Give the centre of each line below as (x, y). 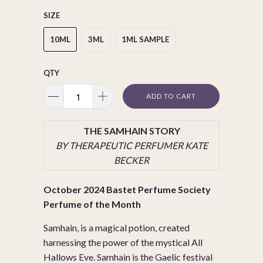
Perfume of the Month (93, 204)
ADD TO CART (171, 96)
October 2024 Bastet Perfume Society (127, 190)
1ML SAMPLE (145, 39)
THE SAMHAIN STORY (131, 131)
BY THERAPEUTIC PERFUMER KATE (131, 146)
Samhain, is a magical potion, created (117, 228)
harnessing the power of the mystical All (123, 242)
